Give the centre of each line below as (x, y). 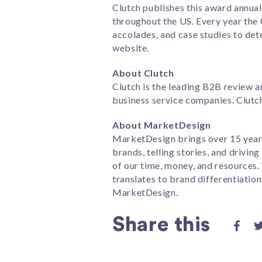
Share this (161, 225)
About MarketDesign (162, 125)
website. (131, 48)
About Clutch (143, 73)
